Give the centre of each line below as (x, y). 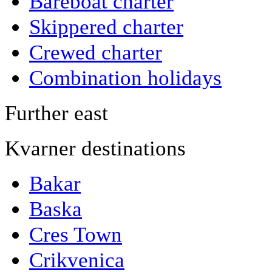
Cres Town (76, 234)
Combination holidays (125, 77)
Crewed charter (96, 52)
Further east (56, 113)
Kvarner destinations (95, 148)
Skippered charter (106, 26)
